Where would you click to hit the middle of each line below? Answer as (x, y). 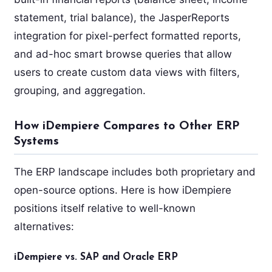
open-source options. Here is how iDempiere (122, 190)
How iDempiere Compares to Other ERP (126, 127)
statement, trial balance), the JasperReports (121, 17)
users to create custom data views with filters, (127, 72)
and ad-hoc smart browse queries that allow (123, 54)
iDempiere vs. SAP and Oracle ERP (96, 257)
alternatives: (44, 226)
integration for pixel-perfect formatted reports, (127, 36)
